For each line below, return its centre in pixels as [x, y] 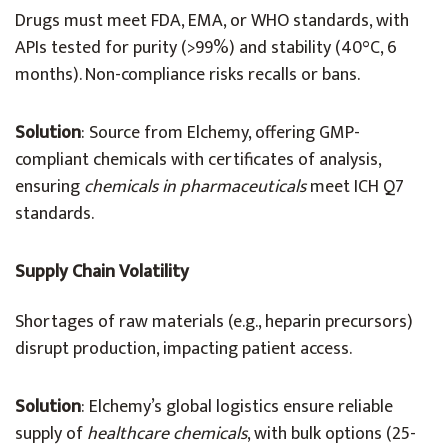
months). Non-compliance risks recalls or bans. [187, 75]
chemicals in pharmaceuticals [195, 187]
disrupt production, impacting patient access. [183, 349]
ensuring [49, 187]
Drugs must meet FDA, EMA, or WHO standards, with [212, 21]
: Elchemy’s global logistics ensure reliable [237, 407]
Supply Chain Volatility [102, 272]
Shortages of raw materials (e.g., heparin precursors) [214, 322]
